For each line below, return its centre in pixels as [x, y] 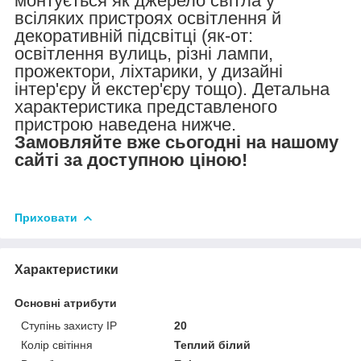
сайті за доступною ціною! [131, 160]
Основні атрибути [66, 303]
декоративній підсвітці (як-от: [134, 35]
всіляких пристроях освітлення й [148, 18]
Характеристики [66, 269]
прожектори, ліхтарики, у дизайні [149, 71]
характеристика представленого [146, 106]
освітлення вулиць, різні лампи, [144, 53]
